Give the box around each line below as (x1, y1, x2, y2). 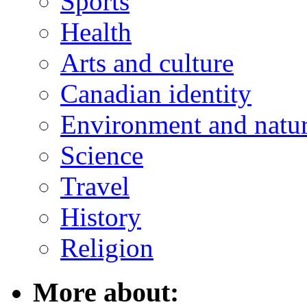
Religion (60, 233, 153, 263)
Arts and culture (60, 48, 234, 78)
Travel (60, 171, 130, 201)
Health (60, 17, 132, 47)
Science (60, 140, 143, 171)
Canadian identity (60, 79, 251, 109)
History (60, 202, 141, 232)
